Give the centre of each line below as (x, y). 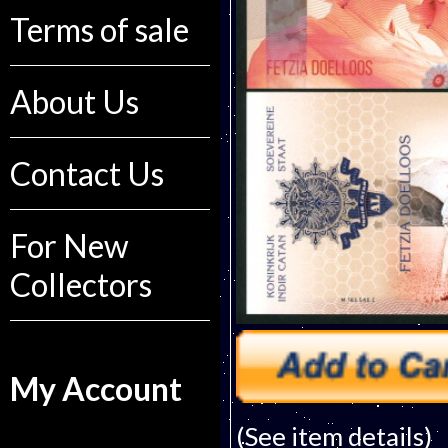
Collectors (81, 284)
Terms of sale (99, 29)
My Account (96, 388)
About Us (74, 101)
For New (69, 245)
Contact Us (87, 173)
